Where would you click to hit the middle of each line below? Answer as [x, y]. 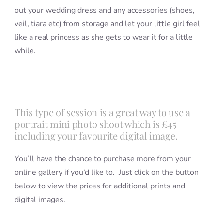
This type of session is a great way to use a [102, 112]
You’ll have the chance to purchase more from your [102, 159]
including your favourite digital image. [96, 136]
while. [25, 51]
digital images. [40, 200]
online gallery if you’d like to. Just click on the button [106, 173]
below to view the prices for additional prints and [100, 186]
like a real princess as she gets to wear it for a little [103, 38]
